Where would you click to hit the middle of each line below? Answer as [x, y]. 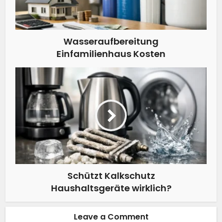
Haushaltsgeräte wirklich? [111, 188]
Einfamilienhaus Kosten [111, 54]
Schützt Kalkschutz [111, 175]
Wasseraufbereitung [111, 41]
